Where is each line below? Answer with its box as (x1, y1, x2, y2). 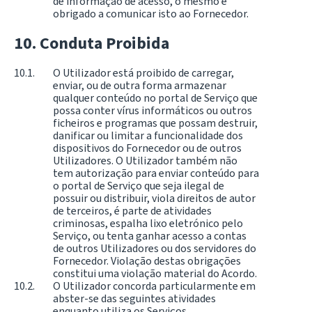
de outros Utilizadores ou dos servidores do (53, 241, 256, 256)
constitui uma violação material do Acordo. (53, 266, 257, 281)
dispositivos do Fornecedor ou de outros (53, 141, 242, 156)
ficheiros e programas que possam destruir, (53, 116, 258, 131)
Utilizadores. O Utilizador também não (53, 153, 237, 169)
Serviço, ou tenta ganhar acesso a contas (53, 228, 247, 244)
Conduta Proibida (40, 32, 169, 55)
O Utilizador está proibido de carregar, (53, 65, 234, 81)
